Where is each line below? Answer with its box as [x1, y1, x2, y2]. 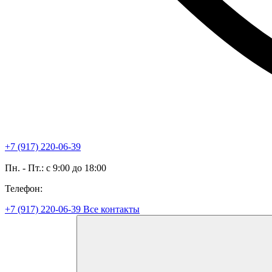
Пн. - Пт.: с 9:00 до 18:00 [5, 163, 106, 173]
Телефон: [5, 183, 42, 194]
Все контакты [83, 204, 140, 214]
